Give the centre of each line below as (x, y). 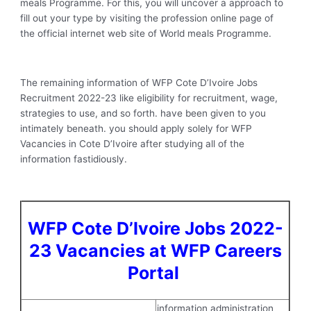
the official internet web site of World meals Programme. (146, 33)
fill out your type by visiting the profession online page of (147, 18)
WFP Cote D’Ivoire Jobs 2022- (155, 228)
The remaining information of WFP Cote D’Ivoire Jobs (139, 82)
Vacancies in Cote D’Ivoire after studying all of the (133, 143)
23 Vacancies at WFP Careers (155, 250)
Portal (155, 272)
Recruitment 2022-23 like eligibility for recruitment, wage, (149, 98)
